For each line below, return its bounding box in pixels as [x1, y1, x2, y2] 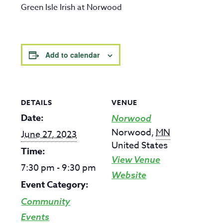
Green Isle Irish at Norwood [21, 1, 122, 13]
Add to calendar [45, 50, 100, 60]
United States [111, 139, 168, 152]
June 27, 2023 [21, 128, 77, 141]
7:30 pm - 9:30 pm [21, 161, 97, 175]
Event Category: [21, 178, 89, 191]
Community [21, 196, 71, 207]
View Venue [111, 154, 160, 165]
